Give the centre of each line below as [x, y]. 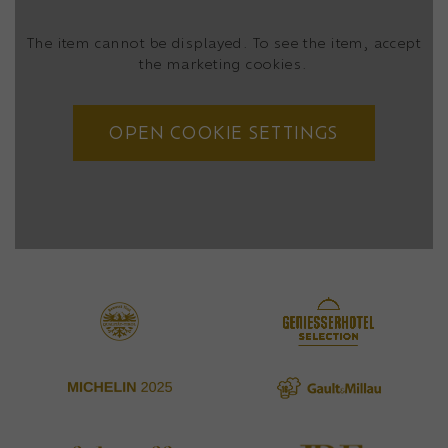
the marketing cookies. [224, 63]
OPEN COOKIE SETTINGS [224, 132]
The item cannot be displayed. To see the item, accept [224, 42]
